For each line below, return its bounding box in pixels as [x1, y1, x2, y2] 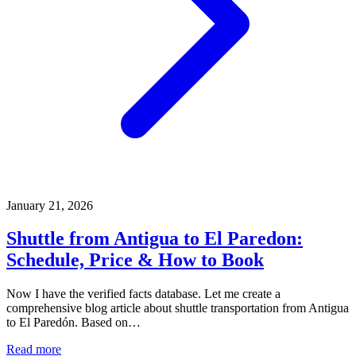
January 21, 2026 [6, 198, 93, 212]
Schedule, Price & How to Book [6, 250, 264, 271]
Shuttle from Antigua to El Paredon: [6, 228, 303, 250]
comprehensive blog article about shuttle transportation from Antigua [6, 301, 349, 315]
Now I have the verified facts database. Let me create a [6, 287, 281, 301]
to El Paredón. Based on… [6, 315, 141, 330]
